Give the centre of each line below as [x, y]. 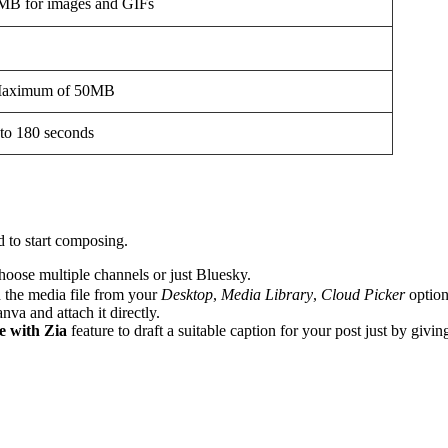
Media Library [267, 295]
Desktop [187, 295]
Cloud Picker [363, 295]
